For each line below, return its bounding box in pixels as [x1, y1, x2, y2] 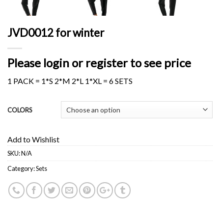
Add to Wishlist [7, 135, 59, 144]
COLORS [7, 106, 32, 114]
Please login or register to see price [7, 55, 191, 70]
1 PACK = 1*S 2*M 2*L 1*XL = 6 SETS [7, 76, 133, 85]
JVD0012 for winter [7, 26, 104, 39]
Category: [7, 165, 36, 173]
